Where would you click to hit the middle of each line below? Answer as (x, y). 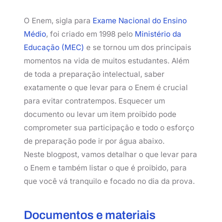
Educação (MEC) (54, 47)
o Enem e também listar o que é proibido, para (105, 167)
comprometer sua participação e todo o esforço (109, 127)
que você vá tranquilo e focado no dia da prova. (109, 181)
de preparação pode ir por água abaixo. (94, 141)
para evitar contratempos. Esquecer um (94, 101)
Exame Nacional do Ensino (140, 20)
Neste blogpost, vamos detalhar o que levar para (111, 154)
